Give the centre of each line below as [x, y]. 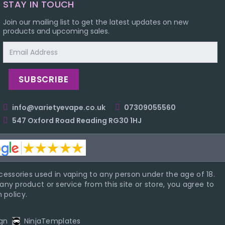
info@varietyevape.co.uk [59, 108]
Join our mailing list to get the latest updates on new [96, 22]
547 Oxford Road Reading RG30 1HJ [77, 121]
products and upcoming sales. [57, 31]
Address [17, 58]
